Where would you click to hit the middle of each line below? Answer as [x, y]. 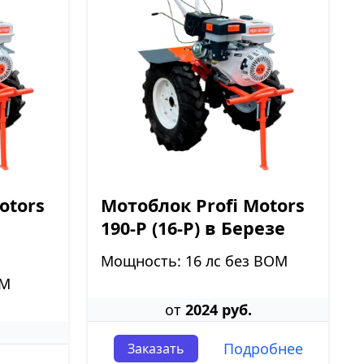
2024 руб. [218, 310]
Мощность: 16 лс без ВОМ [194, 261]
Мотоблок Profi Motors [203, 205]
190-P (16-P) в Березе [193, 228]
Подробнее [263, 349]
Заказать [156, 349]
